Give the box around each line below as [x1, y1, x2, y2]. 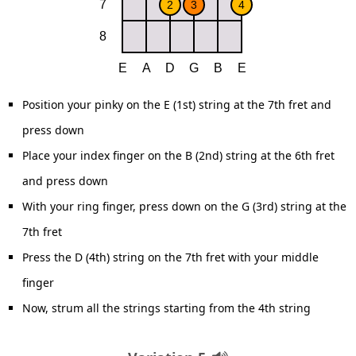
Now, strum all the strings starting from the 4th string [22, 300, 311, 315]
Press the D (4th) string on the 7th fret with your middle [22, 250, 319, 265]
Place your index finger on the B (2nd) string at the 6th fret [22, 148, 335, 163]
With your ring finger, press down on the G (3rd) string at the [22, 199, 346, 214]
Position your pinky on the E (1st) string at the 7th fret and [22, 97, 331, 112]
